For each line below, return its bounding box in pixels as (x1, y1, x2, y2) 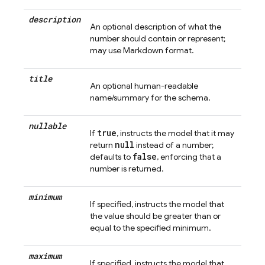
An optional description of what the (90, 21, 221, 32)
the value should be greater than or (90, 211, 221, 221)
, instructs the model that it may (117, 128, 234, 138)
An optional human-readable (90, 80, 198, 91)
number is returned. (90, 163, 164, 174)
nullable (28, 120, 66, 131)
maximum (28, 250, 62, 261)
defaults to (90, 151, 132, 162)
